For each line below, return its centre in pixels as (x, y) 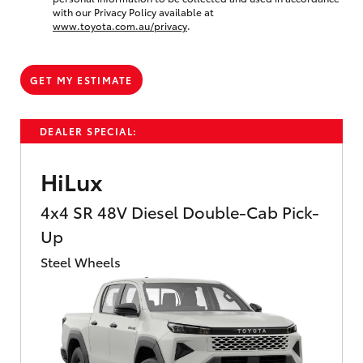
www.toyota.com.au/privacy (120, 25)
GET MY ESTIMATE (81, 79)
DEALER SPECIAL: (89, 130)
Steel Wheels (81, 261)
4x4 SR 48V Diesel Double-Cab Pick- (180, 211)
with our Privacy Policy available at (133, 11)
